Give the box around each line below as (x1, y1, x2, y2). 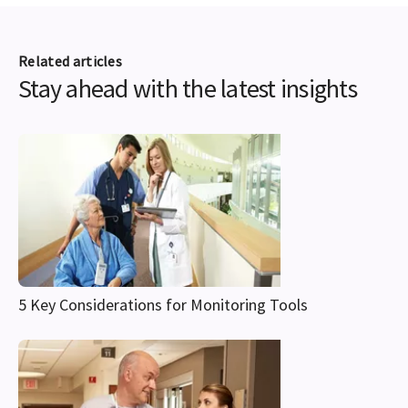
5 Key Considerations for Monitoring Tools (18, 294, 308, 316)
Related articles (18, 52, 123, 71)
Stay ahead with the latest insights (18, 72, 357, 106)
